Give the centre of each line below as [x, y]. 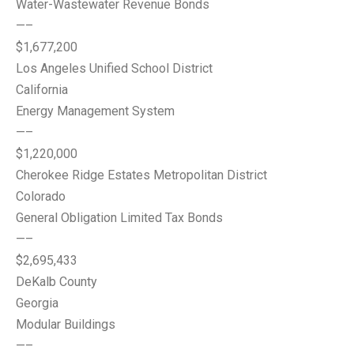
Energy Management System [95, 111]
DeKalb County [56, 282]
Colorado [41, 196]
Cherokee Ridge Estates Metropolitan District [141, 175]
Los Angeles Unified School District [114, 68]
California [42, 90]
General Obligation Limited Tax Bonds [119, 218]
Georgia [37, 303]
